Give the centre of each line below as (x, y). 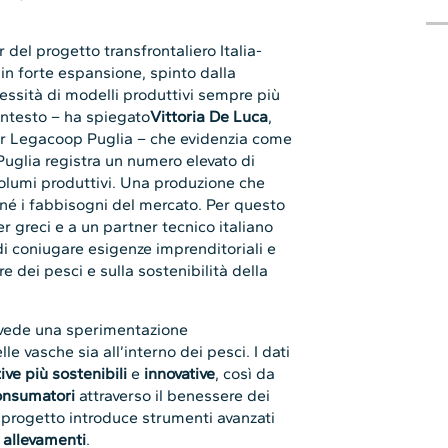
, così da (245, 373)
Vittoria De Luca (209, 117)
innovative (180, 373)
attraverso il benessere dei (173, 395)
